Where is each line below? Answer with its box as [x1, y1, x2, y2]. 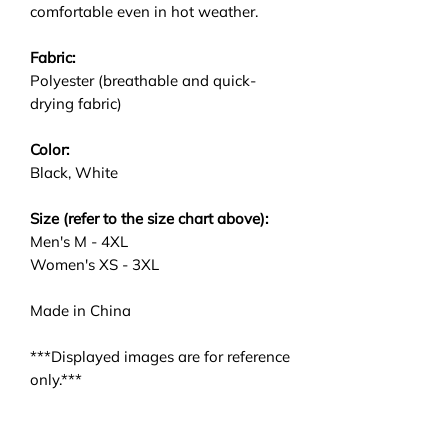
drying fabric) [30, 93, 122, 113]
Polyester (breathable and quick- [30, 70, 256, 90]
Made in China [30, 300, 131, 320]
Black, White [30, 162, 118, 182]
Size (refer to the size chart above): [30, 208, 268, 228]
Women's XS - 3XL [30, 254, 159, 274]
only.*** [30, 369, 82, 389]
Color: [30, 139, 69, 159]
